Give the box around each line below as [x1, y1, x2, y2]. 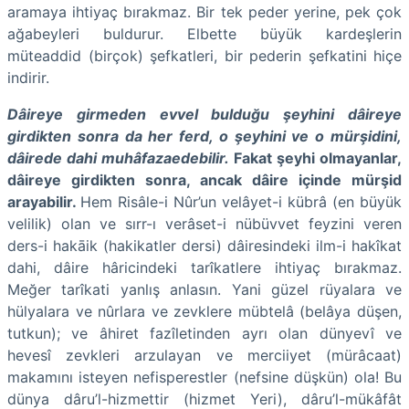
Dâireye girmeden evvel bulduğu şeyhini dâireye [7, 104, 402, 123]
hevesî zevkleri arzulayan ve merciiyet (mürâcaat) [7, 345, 402, 364]
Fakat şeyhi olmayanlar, [234, 148, 403, 167]
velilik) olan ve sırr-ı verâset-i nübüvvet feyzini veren [7, 214, 402, 233]
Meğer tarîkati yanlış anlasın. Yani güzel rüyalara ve [7, 279, 402, 299]
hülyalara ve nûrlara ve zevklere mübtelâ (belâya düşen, [7, 301, 402, 320]
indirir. [7, 68, 49, 87]
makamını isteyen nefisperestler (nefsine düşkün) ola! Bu [7, 367, 402, 386]
